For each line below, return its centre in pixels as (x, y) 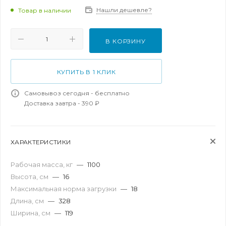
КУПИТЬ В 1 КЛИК (86, 72)
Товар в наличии (45, 10)
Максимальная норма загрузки (64, 189)
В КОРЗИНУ (126, 41)
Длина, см (28, 201)
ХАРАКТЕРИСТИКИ (41, 142)
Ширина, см (31, 213)
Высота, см (30, 177)
